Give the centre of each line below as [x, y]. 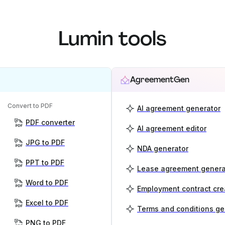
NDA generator [163, 149]
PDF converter [50, 123]
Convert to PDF [30, 106]
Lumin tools [113, 38]
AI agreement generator [179, 108]
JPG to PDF [45, 143]
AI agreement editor [172, 129]
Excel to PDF [47, 203]
